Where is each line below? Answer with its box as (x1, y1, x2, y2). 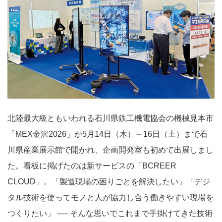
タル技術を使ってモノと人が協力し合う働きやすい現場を (7, 193, 214, 202)
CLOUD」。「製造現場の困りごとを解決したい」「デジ (7, 177, 210, 186)
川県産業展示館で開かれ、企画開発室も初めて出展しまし (7, 146, 214, 155)
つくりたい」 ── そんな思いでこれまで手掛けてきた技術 (7, 209, 213, 218)
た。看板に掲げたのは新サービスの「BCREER (7, 162, 176, 170)
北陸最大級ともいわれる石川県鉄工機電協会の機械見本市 (7, 114, 214, 123)
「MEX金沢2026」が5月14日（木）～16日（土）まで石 (7, 130, 208, 139)
